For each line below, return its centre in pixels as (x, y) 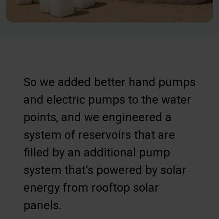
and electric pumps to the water (107, 99)
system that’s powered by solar (105, 170)
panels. (43, 205)
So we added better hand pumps (109, 82)
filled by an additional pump (97, 152)
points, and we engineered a (98, 117)
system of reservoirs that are (99, 135)
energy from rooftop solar (91, 187)
